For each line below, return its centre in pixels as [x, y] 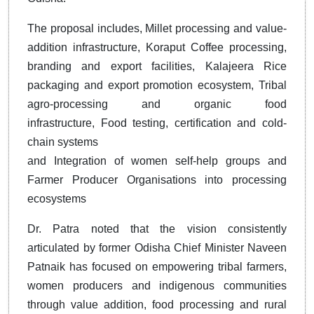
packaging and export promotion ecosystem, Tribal [157, 86]
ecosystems [57, 199]
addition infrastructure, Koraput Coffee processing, [157, 48]
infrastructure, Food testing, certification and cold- [157, 123]
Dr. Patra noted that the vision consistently [157, 229]
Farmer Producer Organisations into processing [157, 180]
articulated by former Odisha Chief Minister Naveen [157, 248]
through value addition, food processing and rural [157, 305]
